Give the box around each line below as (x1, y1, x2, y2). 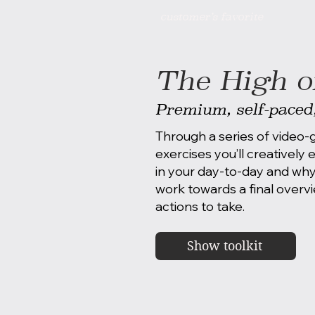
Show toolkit (186, 238, 262, 253)
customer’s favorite (160, 10, 263, 23)
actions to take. (155, 198, 245, 214)
